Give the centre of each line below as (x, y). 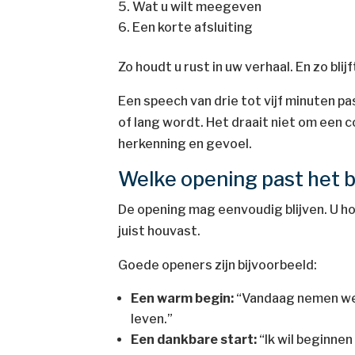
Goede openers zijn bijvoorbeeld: (218, 265)
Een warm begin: (183, 298)
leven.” (152, 319)
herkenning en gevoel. (185, 144)
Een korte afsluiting (193, 27)
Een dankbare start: (194, 340)
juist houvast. (160, 231)
